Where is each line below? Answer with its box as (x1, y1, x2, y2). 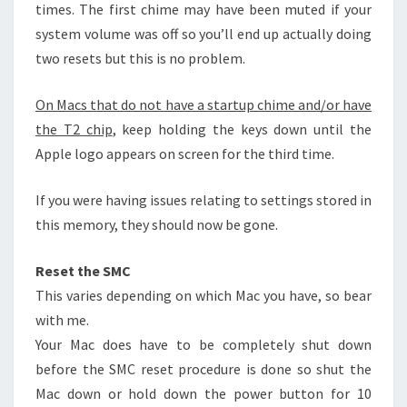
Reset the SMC (35, 262, 131, 281)
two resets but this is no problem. (35, 49, 245, 68)
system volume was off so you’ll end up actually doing (35, 25, 372, 44)
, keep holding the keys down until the (112, 120, 372, 139)
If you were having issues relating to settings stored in (35, 191, 372, 210)
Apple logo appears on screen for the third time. (35, 144, 334, 164)
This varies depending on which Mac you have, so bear (35, 286, 372, 305)
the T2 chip (35, 120, 113, 139)
